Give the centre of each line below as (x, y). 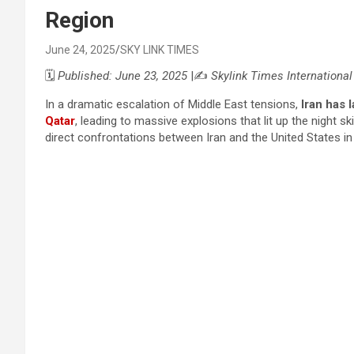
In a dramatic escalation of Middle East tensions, (173, 104)
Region (79, 20)
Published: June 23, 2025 (122, 76)
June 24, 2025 (80, 50)
